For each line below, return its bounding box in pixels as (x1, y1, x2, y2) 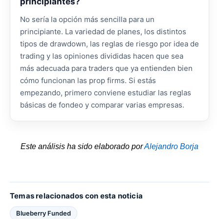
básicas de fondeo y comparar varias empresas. (20, 100, 184, 109)
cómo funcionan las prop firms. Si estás (20, 76, 156, 85)
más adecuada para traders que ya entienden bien (20, 64, 193, 73)
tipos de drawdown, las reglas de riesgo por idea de (20, 39, 199, 48)
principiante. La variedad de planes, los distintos (20, 27, 186, 36)
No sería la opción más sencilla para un (20, 15, 154, 24)
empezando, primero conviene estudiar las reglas (20, 88, 191, 97)
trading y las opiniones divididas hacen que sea (20, 51, 183, 61)
